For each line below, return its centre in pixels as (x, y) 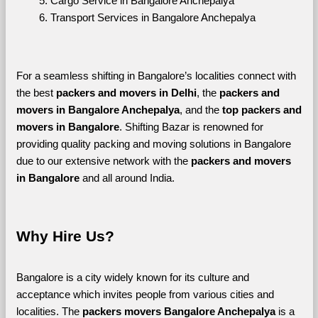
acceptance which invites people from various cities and (145, 294)
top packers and (262, 110)
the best (36, 93)
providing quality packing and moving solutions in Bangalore (153, 144)
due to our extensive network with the (103, 161)
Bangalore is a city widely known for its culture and (132, 277)
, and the (201, 110)
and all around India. (130, 178)
